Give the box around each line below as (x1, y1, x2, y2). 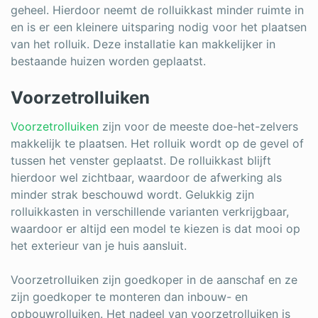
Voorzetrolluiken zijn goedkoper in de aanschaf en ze (11, 272, 297, 287)
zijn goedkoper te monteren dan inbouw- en (11, 289, 248, 304)
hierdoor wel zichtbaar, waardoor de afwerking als (11, 170, 282, 185)
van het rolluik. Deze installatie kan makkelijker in (11, 36, 275, 51)
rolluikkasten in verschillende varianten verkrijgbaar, (11, 204, 289, 219)
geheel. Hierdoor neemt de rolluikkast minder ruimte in (11, 2, 304, 17)
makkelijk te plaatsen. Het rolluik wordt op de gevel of (11, 136, 304, 150)
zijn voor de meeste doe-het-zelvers (99, 119, 298, 133)
